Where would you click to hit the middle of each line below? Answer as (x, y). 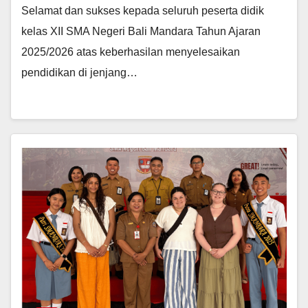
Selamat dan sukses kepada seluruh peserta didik (143, 10)
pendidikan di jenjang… (79, 72)
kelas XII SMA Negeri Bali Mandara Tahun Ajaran (141, 31)
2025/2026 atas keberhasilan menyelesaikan (131, 52)
